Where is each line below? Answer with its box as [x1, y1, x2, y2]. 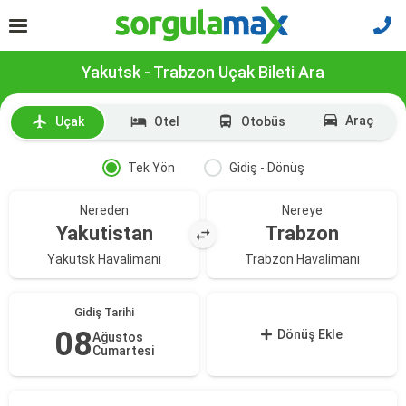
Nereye [281, 203, 323, 217]
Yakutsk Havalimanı [47, 252, 161, 266]
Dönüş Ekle [277, 327, 343, 342]
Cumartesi [92, 343, 154, 358]
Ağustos [92, 330, 143, 344]
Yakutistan [55, 222, 153, 245]
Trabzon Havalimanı [244, 252, 360, 266]
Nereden [80, 203, 129, 217]
